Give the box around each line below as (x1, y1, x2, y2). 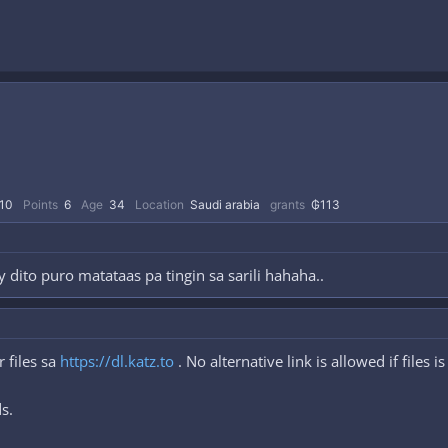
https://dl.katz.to (60, 351, 174, 371)
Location (135, 197, 184, 212)
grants (270, 197, 305, 212)
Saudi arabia (190, 197, 260, 212)
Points (23, 197, 58, 212)
